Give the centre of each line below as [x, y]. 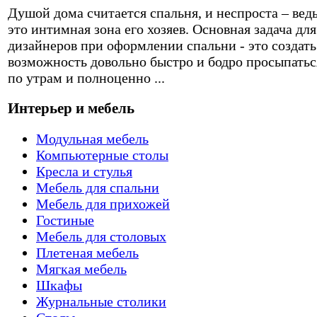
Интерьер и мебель [71, 108]
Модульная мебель [92, 138]
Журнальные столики [101, 301]
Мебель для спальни [98, 187]
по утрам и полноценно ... [86, 78]
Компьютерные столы [102, 155]
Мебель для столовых [101, 236]
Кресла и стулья [84, 171]
